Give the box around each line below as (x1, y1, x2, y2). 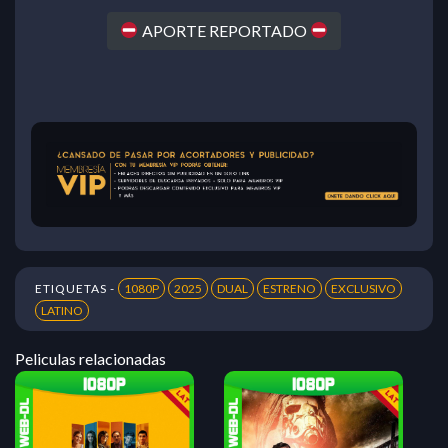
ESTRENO (263, 281, 316, 297)
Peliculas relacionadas (15, 349, 166, 369)
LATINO (41, 303, 83, 319)
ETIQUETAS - (35, 281, 118, 297)
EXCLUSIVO (331, 281, 396, 297)
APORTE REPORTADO (138, 20, 310, 40)
